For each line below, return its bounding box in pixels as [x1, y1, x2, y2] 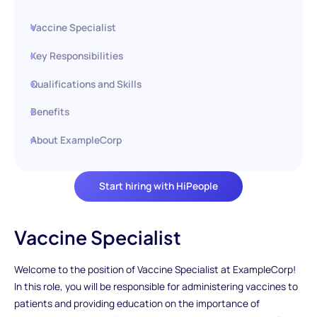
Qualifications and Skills [30, 76, 142, 91]
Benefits [30, 105, 70, 119]
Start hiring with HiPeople [99, 179, 218, 193]
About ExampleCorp [30, 133, 122, 147]
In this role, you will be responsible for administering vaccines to [13, 279, 298, 294]
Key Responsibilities [30, 49, 124, 62]
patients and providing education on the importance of [13, 296, 260, 311]
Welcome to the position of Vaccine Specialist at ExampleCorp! [13, 263, 296, 277]
